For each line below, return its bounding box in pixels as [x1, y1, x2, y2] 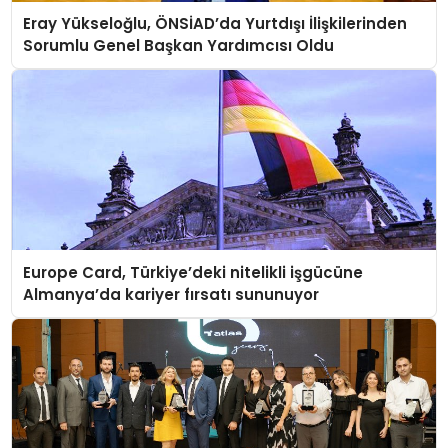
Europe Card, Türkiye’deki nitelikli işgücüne [23, 261, 364, 283]
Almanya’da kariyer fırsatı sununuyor [23, 283, 320, 305]
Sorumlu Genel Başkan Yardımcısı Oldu [23, 35, 335, 57]
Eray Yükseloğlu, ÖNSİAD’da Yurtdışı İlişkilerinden [23, 13, 408, 35]
